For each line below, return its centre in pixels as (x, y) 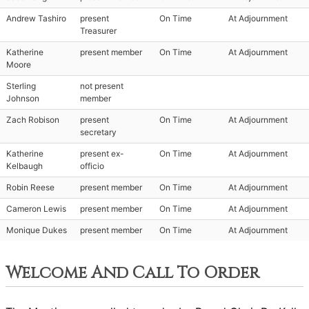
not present (102, 86)
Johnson (23, 98)
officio (92, 166)
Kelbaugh (24, 166)
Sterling (21, 86)
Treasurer (98, 31)
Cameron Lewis (36, 209)
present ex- (102, 153)
